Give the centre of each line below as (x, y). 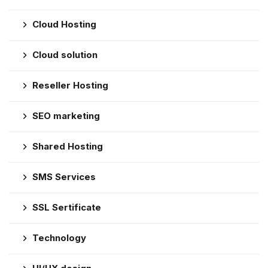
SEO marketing (66, 115)
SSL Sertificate (67, 207)
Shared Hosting (68, 146)
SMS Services (64, 176)
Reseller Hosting (70, 85)
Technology (59, 237)
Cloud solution (65, 54)
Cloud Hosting (64, 24)
